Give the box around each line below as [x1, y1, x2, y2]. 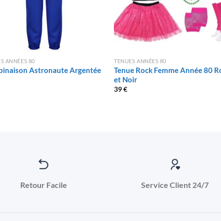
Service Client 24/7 [141, 180, 209, 190]
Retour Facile [20, 180, 67, 190]
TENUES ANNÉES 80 [114, 57, 166, 64]
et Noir [114, 74, 138, 84]
